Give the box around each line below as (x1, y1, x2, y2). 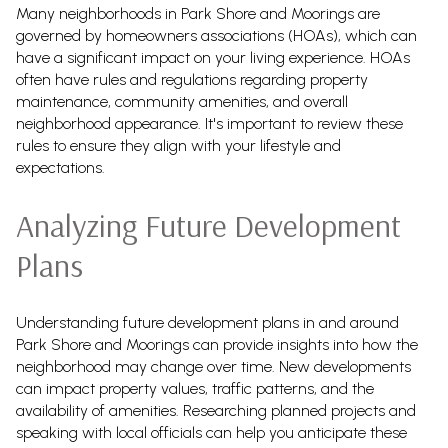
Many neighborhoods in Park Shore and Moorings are (16, 3, 380, 23)
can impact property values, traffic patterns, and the (16, 378, 374, 398)
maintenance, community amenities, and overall (16, 91, 348, 111)
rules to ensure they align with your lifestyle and (16, 135, 341, 155)
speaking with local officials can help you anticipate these (16, 422, 407, 442)
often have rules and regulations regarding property (16, 69, 368, 89)
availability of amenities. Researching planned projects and (16, 400, 416, 420)
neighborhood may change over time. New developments (16, 356, 411, 376)
